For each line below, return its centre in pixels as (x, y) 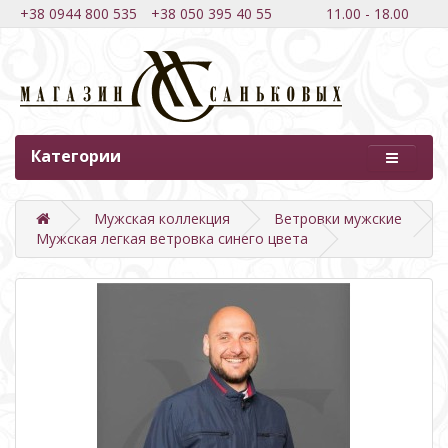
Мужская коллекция (162, 218)
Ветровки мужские (338, 218)
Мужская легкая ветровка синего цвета (172, 238)
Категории (76, 156)
